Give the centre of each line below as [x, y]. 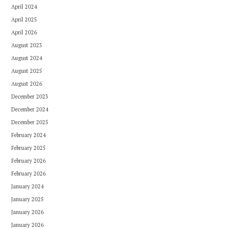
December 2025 [30, 122]
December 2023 [30, 97]
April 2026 [24, 32]
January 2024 [27, 186]
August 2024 [26, 58]
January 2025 [27, 199]
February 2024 [28, 135]
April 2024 [24, 7]
